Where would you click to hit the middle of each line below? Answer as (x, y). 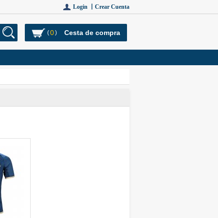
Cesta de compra (92, 33)
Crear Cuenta (112, 7)
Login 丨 (84, 7)
